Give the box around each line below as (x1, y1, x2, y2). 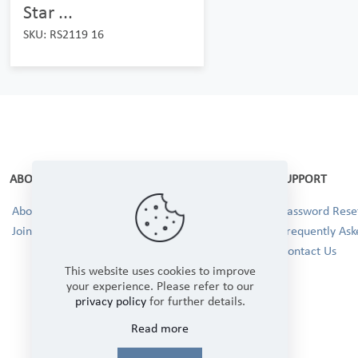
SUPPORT (278, 171, 327, 187)
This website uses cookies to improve (64, 263, 256, 278)
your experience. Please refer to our (66, 278, 254, 293)
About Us (12, 203, 58, 219)
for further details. (145, 293, 245, 308)
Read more (131, 320, 189, 336)
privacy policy (74, 293, 146, 308)
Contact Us (280, 243, 336, 259)
